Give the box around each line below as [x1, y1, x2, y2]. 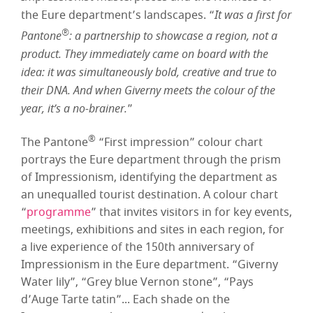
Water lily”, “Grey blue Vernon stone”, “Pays [21, 273, 254, 291]
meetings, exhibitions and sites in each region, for [21, 221, 284, 238]
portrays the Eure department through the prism [21, 151, 281, 168]
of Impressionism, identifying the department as [21, 168, 277, 186]
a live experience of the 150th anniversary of [21, 238, 254, 256]
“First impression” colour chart [96, 133, 263, 151]
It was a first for [214, 7, 291, 23]
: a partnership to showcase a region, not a [69, 27, 277, 43]
